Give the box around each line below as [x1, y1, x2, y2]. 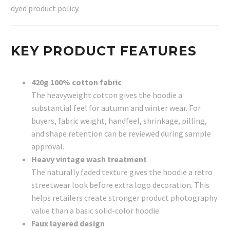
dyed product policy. [11, 3, 80, 14]
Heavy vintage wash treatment [31, 154, 147, 165]
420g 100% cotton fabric [31, 77, 122, 88]
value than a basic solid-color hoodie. [31, 205, 161, 216]
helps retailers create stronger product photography [31, 193, 217, 203]
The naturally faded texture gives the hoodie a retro [31, 167, 213, 178]
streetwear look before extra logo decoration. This [31, 180, 209, 190]
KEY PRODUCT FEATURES [11, 43, 197, 59]
